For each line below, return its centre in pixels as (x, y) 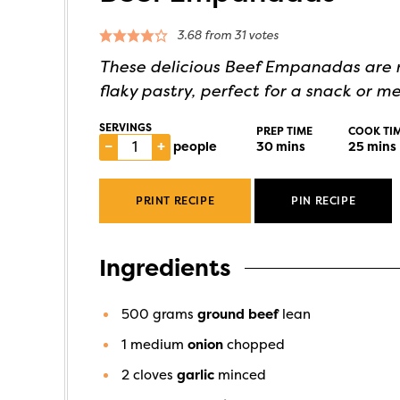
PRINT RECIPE (175, 201)
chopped (256, 345)
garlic (196, 375)
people (195, 147)
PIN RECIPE (324, 201)
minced (242, 375)
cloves (153, 375)
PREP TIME (284, 131)
